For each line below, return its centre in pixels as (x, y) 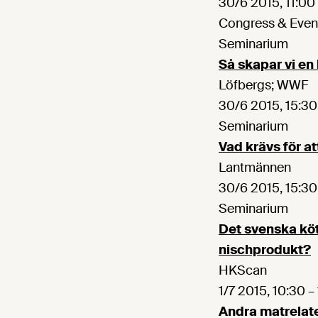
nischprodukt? (265, 250)
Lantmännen (255, 168)
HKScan (243, 271)
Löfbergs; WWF (263, 86)
